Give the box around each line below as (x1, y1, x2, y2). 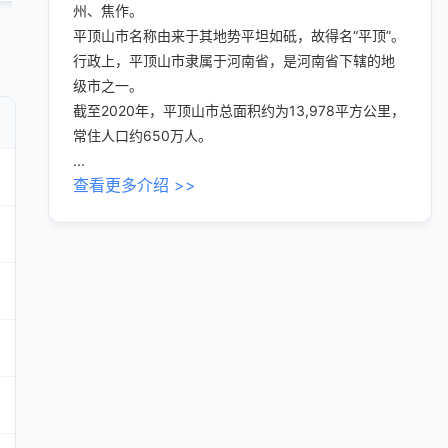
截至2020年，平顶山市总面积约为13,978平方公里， (73, 102, 405, 119)
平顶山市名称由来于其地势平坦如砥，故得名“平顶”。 (73, 27, 405, 44)
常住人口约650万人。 (73, 127, 212, 144)
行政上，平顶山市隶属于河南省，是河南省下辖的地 (73, 52, 395, 69)
